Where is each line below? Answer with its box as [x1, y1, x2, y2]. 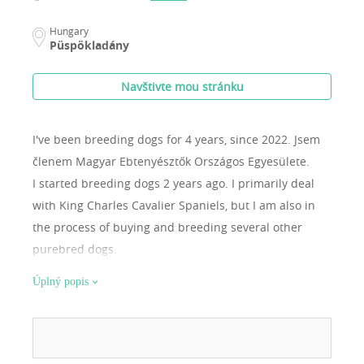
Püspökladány [50, 37, 129, 54]
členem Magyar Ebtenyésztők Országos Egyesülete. [32, 154, 310, 170]
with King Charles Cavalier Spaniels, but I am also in [32, 197, 315, 214]
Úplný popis [32, 275, 89, 288]
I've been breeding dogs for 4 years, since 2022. [32, 132, 294, 148]
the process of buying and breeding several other [32, 219, 302, 236]
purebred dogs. [32, 241, 117, 258]
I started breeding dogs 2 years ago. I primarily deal [32, 175, 314, 192]
